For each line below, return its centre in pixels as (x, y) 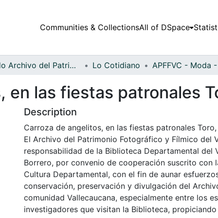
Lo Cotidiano (116, 65)
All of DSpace (164, 27)
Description (50, 112)
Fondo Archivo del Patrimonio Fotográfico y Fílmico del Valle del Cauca (73, 65)
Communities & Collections (89, 27)
